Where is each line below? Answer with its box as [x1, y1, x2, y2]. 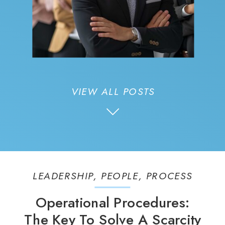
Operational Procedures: [35, 192, 190, 213]
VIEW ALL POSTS [71, 84, 155, 98]
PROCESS [146, 168, 192, 183]
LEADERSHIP [33, 168, 93, 183]
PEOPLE [100, 168, 139, 183]
